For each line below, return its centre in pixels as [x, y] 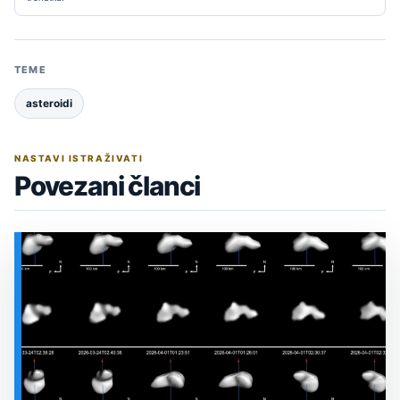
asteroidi [49, 103]
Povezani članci [108, 185]
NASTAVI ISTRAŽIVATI [79, 158]
